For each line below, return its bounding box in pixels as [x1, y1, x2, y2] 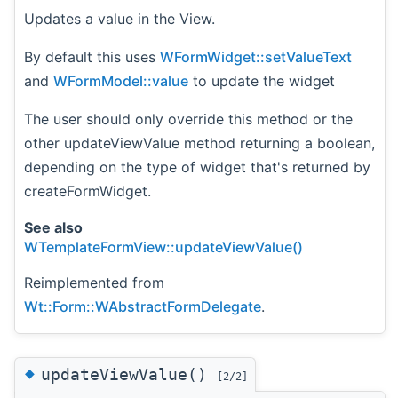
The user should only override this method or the [24, 109, 353, 128]
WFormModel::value [53, 71, 188, 90]
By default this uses [24, 47, 160, 66]
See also [24, 218, 83, 236]
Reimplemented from [24, 273, 164, 291]
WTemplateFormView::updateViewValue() [24, 237, 303, 256]
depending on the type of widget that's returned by [24, 157, 370, 176]
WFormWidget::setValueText [160, 47, 352, 66]
